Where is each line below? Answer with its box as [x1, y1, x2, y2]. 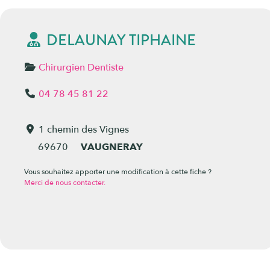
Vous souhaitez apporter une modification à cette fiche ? [24, 167, 212, 177]
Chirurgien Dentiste [39, 61, 124, 75]
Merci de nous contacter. [24, 178, 105, 188]
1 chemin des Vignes [39, 123, 129, 137]
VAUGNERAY [80, 140, 143, 154]
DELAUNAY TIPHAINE [46, 30, 196, 52]
